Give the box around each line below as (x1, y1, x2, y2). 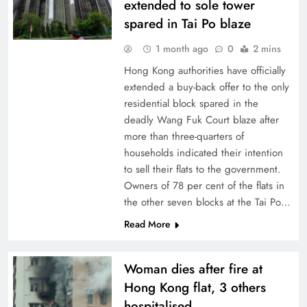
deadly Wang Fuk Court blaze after (123, 112, 279, 127)
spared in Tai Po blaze (123, 14, 251, 33)
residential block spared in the (123, 96, 258, 111)
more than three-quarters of (123, 129, 244, 144)
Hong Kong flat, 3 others (123, 278, 266, 297)
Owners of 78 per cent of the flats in (123, 178, 284, 193)
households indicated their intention (123, 145, 283, 160)
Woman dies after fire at (123, 260, 262, 278)
